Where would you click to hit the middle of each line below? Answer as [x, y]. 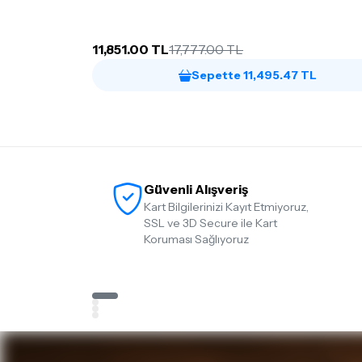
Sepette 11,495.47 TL [254, 75]
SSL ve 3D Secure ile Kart [210, 223]
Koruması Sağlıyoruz [196, 239]
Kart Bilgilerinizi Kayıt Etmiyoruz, [226, 207]
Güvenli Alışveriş [196, 189]
